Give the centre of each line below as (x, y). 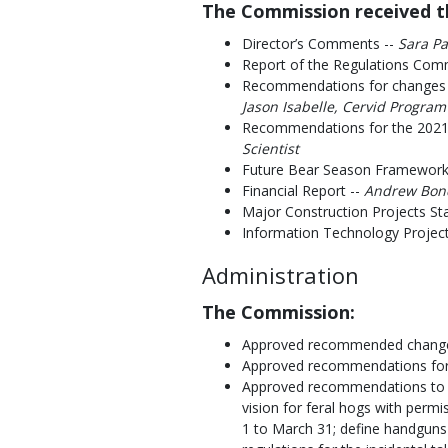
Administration (280, 275)
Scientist (270, 148)
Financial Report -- (303, 190)
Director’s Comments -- (320, 43)
